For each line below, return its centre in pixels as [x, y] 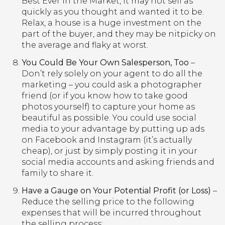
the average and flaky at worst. [85, 45]
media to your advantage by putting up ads [113, 129]
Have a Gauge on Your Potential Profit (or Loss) [116, 191]
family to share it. [57, 173]
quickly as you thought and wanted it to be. [113, 12]
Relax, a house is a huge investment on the [111, 23]
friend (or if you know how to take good [104, 96]
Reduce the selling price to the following [108, 202]
